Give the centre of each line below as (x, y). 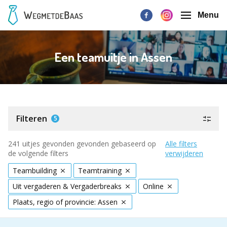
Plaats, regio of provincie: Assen (65, 202)
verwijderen (184, 153)
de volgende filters (38, 153)
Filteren (32, 119)
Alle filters (181, 144)
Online (153, 186)
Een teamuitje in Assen (113, 57)
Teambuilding (35, 171)
